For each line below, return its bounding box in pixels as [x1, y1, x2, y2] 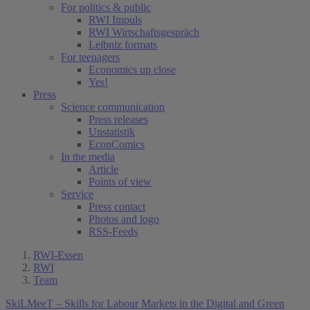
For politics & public [61, 1, 151, 13]
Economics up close [89, 64, 176, 75]
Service [61, 188, 93, 200]
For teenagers [61, 51, 120, 63]
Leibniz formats [89, 39, 157, 51]
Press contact [89, 201, 145, 212]
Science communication [61, 101, 165, 113]
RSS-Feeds [89, 226, 138, 237]
